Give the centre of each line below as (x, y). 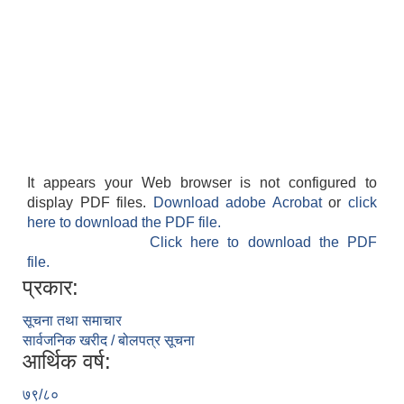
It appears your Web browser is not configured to (202, 183)
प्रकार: (50, 288)
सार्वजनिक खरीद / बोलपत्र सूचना (109, 341)
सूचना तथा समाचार (72, 321)
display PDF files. (90, 203)
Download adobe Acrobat (241, 203)
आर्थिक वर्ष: (67, 362)
